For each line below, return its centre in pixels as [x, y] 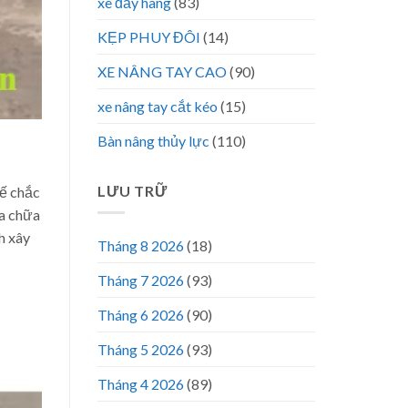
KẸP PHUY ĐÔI [149, 36]
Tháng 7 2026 [141, 280]
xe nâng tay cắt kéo [158, 106]
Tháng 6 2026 [141, 315]
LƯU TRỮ [133, 190]
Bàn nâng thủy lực [153, 140]
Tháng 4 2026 [141, 384]
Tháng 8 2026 [141, 246]
